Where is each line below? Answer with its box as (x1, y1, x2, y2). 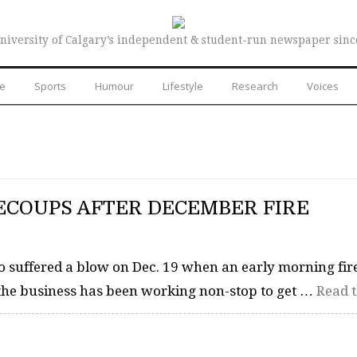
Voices (307, 78, 339, 93)
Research (232, 78, 278, 93)
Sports (34, 78, 66, 93)
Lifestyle (163, 78, 203, 93)
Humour (95, 78, 134, 93)
